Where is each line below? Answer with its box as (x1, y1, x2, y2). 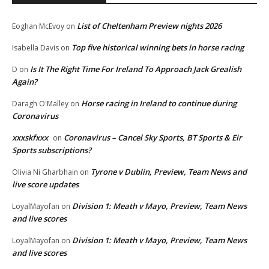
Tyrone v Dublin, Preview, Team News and (91, 166, 247, 177)
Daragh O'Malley (12, 98, 68, 109)
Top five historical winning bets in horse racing (71, 41, 244, 53)
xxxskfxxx (12, 131, 48, 143)
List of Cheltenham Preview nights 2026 (77, 20, 222, 31)
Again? (12, 76, 37, 87)
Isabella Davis (12, 42, 59, 53)
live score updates (12, 178, 79, 190)
